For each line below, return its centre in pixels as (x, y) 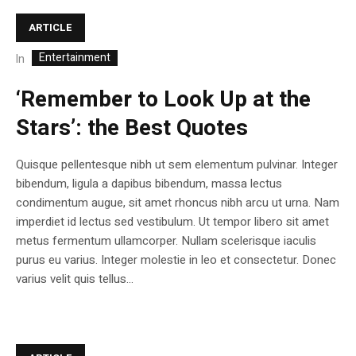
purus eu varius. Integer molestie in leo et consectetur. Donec (176, 260)
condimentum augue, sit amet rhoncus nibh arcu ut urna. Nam (178, 203)
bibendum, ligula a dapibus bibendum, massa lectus (149, 184)
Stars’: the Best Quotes (132, 129)
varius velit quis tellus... (75, 279)
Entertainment (75, 58)
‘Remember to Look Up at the (163, 100)
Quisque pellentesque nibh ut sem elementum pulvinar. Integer (177, 165)
